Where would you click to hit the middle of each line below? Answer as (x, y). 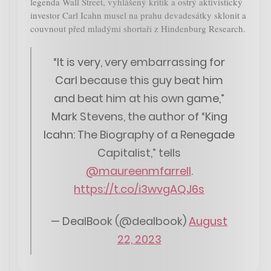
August (208, 221)
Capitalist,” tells (139, 153)
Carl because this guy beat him (139, 80)
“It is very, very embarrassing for (139, 62)
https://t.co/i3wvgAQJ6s (139, 189)
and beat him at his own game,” (139, 99)
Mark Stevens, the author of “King (139, 117)
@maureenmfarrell (138, 171)
